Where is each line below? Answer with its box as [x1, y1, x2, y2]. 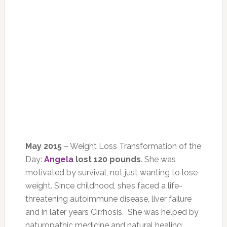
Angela [44, 155, 73, 164]
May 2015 [25, 141, 62, 151]
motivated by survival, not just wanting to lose [25, 168, 198, 177]
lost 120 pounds [73, 155, 141, 164]
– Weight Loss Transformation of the [61, 141, 201, 151]
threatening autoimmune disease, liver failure [25, 194, 192, 204]
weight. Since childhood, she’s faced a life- [25, 181, 182, 191]
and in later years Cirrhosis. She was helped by [25, 207, 199, 217]
